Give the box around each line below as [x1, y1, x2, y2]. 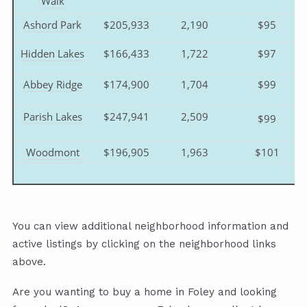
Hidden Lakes [21, 46, 84, 60]
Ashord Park [23, 17, 82, 32]
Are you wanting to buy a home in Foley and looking [12, 285, 277, 298]
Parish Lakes [23, 109, 82, 123]
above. [12, 255, 46, 268]
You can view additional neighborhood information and [12, 219, 288, 232]
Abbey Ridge [23, 77, 82, 91]
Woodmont [25, 145, 79, 159]
